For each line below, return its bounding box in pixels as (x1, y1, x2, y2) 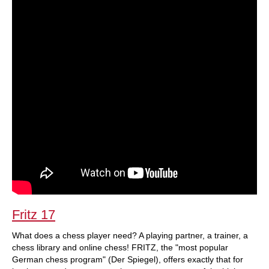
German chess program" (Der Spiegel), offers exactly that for (12, 255, 243, 264)
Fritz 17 (12, 207, 55, 222)
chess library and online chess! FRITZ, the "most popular (12, 243, 228, 252)
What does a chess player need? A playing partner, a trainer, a (12, 231, 248, 240)
